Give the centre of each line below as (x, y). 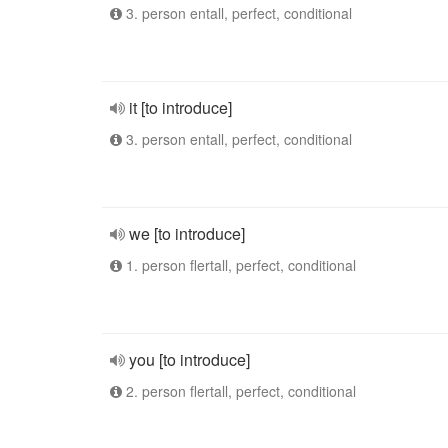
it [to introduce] (180, 107)
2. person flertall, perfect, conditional (239, 391)
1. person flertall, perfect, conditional (239, 265)
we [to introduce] (187, 233)
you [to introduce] (189, 359)
